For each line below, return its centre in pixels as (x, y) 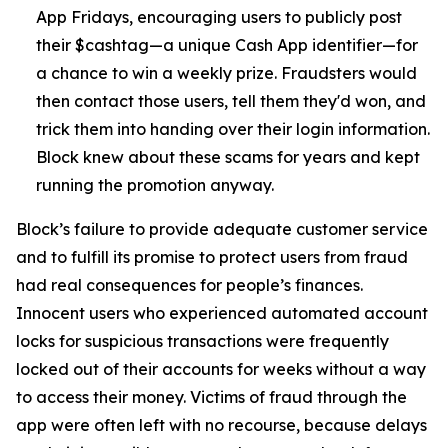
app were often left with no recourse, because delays (221, 425)
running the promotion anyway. (155, 185)
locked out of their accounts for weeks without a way (221, 369)
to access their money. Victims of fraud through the (211, 397)
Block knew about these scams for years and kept (228, 157)
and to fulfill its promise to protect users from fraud (212, 257)
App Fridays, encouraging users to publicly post (219, 17)
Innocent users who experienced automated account (222, 313)
